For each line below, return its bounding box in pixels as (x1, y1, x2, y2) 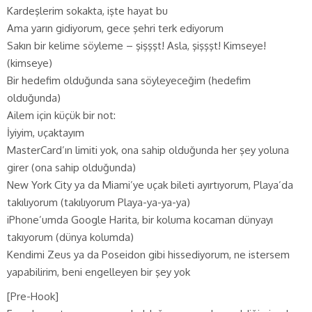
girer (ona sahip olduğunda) (7, 160, 136, 174)
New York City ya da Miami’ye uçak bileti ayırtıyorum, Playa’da (7, 178, 293, 192)
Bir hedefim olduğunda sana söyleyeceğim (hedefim (7, 73, 251, 87)
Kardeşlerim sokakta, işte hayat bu (7, 3, 168, 17)
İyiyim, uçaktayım (7, 125, 84, 139)
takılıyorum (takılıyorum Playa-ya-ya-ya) (7, 195, 190, 209)
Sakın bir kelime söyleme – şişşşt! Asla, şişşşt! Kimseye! (7, 38, 266, 52)
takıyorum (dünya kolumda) (7, 230, 134, 244)
